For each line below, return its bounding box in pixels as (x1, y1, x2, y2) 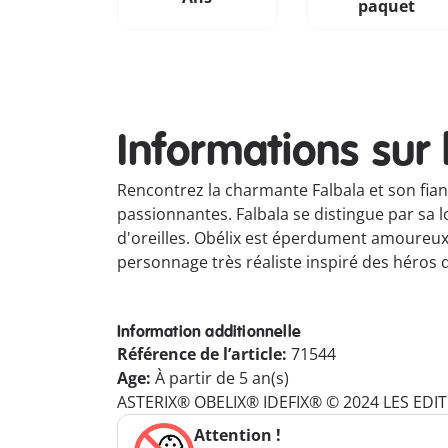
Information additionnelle (117, 322, 301, 342)
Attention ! (194, 424, 281, 446)
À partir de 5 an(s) (155, 367, 289, 389)
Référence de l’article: (117, 343, 291, 365)
